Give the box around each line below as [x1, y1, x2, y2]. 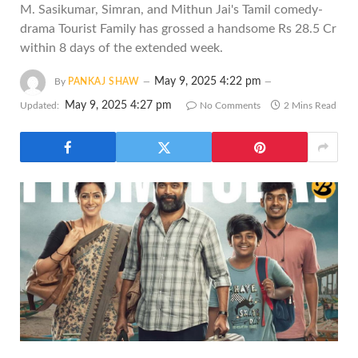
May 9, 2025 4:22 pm [153, 76, 261, 88]
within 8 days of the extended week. [20, 42, 223, 54]
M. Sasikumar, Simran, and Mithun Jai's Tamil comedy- [20, 3, 323, 16]
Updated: [20, 101, 59, 110]
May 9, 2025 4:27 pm [65, 100, 172, 111]
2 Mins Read [284, 101, 336, 110]
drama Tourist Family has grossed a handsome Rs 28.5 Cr [20, 22, 336, 35]
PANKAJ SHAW [68, 77, 140, 87]
